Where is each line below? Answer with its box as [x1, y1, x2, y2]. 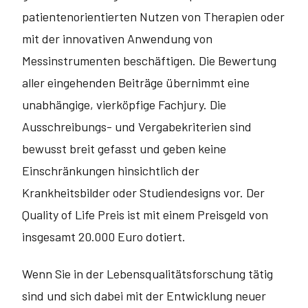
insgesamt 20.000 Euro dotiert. [22, 229, 186, 244]
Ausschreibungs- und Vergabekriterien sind [22, 119, 252, 134]
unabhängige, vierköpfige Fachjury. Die [22, 97, 226, 112]
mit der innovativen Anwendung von [22, 31, 212, 46]
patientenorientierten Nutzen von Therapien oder [22, 9, 285, 24]
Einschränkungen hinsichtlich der [22, 163, 199, 178]
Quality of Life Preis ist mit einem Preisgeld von [22, 207, 268, 222]
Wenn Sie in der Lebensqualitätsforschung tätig [22, 266, 273, 281]
